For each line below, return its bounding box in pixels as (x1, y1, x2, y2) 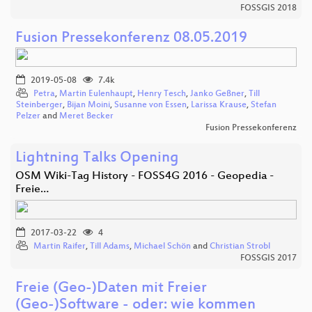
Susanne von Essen (114, 100, 187, 110)
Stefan (251, 100, 276, 110)
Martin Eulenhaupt (59, 88, 133, 99)
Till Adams (90, 241, 130, 251)
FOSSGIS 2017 (240, 253, 297, 263)
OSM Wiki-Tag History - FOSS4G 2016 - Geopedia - (15, 169, 274, 183)
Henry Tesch (137, 88, 186, 99)
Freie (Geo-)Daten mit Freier (15, 279, 207, 297)
